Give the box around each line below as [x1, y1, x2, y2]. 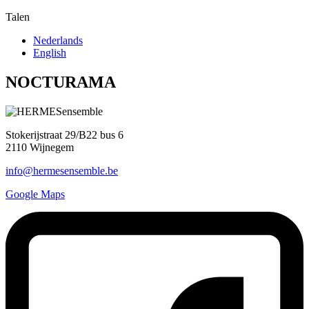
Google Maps [6, 188, 65, 200]
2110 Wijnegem [6, 141, 74, 153]
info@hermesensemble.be [6, 164, 118, 177]
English [33, 47, 66, 59]
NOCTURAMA [6, 72, 116, 91]
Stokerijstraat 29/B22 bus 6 [6, 128, 123, 141]
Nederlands [33, 34, 83, 46]
